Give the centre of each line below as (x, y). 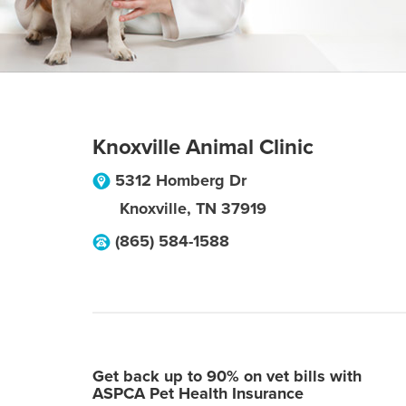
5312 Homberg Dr (181, 180)
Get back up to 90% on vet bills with (227, 376)
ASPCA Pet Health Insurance (198, 393)
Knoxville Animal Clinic (203, 147)
